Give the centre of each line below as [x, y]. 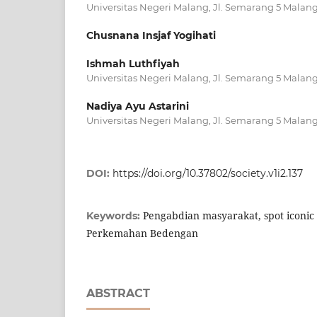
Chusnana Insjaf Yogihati [151, 35]
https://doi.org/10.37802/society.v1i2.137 [208, 173]
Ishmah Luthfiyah [133, 63]
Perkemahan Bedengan [142, 233]
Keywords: [115, 216]
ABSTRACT [118, 293]
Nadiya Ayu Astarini [138, 106]
